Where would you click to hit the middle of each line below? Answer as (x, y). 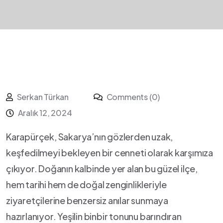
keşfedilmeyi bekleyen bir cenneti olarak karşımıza (110, 153)
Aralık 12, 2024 (45, 113)
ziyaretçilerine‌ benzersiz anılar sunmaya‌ (87, 200)
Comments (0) (132, 97)
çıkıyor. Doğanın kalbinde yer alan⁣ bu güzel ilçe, (102, 168)
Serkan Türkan (43, 97)
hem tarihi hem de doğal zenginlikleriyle (87, 184)
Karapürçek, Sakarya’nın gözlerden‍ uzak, (90, 137)
